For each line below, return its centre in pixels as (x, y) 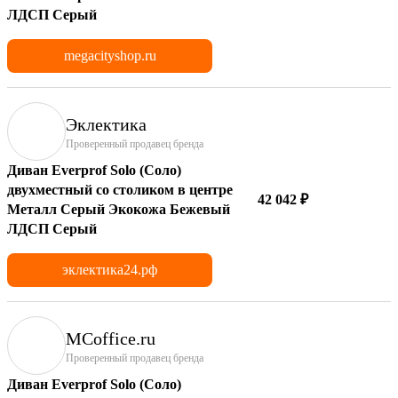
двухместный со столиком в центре (120, 189)
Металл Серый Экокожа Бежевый (119, 209)
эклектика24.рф (110, 269)
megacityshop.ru (110, 55)
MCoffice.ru (111, 338)
